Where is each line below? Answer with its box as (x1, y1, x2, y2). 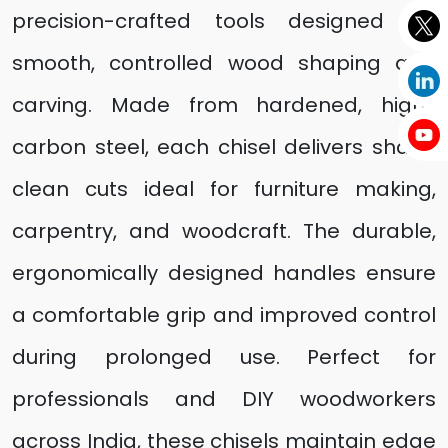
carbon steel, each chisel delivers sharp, (12, 133, 436, 161)
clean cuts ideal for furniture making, (12, 175, 436, 203)
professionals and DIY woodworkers (12, 385, 436, 413)
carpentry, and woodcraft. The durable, (12, 217, 436, 245)
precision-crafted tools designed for (12, 7, 436, 35)
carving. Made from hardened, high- (12, 91, 436, 119)
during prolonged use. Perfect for (12, 343, 436, 371)
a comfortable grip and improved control (12, 301, 436, 329)
